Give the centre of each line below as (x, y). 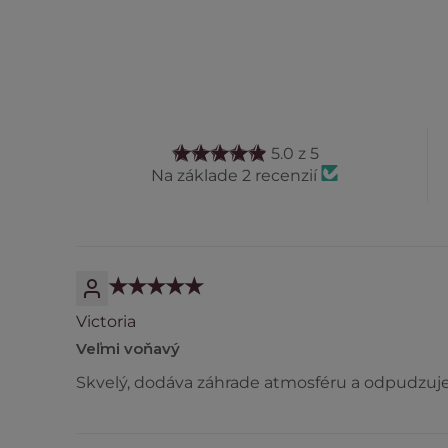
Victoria (106, 321)
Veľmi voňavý (128, 348)
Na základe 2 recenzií (236, 175)
